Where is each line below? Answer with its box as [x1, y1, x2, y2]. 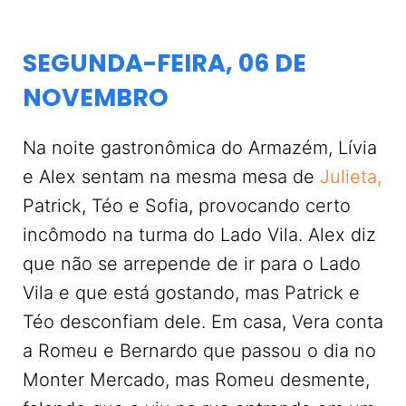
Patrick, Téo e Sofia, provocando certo [23, 195, 351, 217]
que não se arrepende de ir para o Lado [23, 253, 361, 275]
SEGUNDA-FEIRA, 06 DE [23, 46, 306, 80]
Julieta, [320, 166, 382, 188]
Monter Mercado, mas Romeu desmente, [23, 369, 370, 391]
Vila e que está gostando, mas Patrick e [23, 282, 360, 304]
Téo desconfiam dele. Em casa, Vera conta [23, 311, 383, 333]
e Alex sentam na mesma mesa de [23, 166, 320, 188]
